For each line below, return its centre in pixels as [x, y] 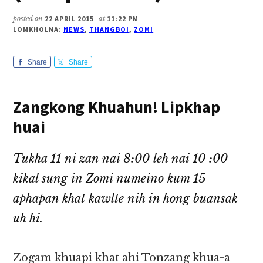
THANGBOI [109, 29]
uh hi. [28, 219]
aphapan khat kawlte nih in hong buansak [126, 199]
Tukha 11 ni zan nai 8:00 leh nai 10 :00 [121, 159]
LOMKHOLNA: [38, 29]
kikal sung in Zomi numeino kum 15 [109, 179]
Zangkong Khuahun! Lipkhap [117, 107]
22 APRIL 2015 [69, 19]
